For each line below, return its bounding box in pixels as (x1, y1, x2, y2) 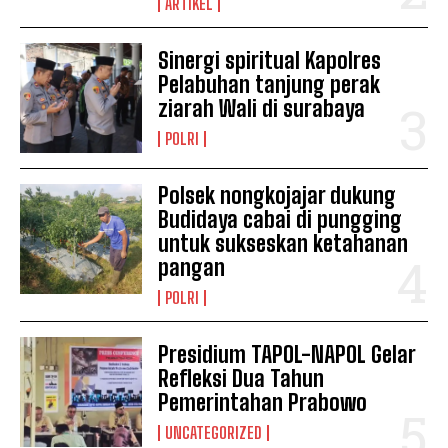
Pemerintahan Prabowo (158, 389, 368, 417)
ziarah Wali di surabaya (158, 94, 366, 122)
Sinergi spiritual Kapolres (158, 46, 382, 74)
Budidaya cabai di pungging (158, 205, 403, 233)
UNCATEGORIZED (165, 423, 263, 443)
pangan (158, 253, 226, 281)
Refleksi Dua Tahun (158, 365, 325, 393)
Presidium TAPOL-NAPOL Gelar (158, 341, 417, 369)
